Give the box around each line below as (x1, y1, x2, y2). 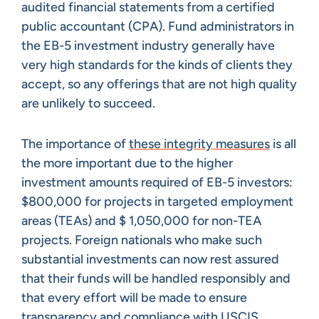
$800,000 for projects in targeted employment (21, 193, 293, 209)
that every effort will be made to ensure (21, 289, 247, 305)
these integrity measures (129, 135, 270, 152)
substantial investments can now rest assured (21, 251, 279, 267)
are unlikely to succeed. (21, 95, 155, 111)
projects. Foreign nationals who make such (21, 231, 262, 248)
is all (270, 135, 296, 152)
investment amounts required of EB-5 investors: (21, 174, 293, 190)
